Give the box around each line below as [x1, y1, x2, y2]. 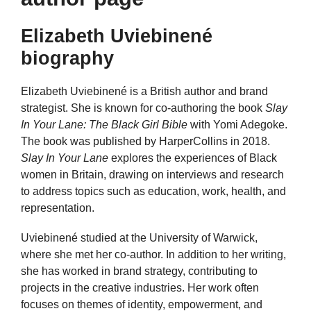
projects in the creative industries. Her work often [21, 282, 259, 294]
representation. [21, 202, 94, 214]
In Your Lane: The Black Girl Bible [21, 119, 187, 131]
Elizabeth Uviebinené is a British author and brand [21, 85, 268, 97]
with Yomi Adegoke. [187, 119, 287, 131]
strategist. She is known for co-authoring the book [21, 102, 265, 114]
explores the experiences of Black [108, 152, 277, 164]
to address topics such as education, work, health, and [21, 185, 286, 197]
